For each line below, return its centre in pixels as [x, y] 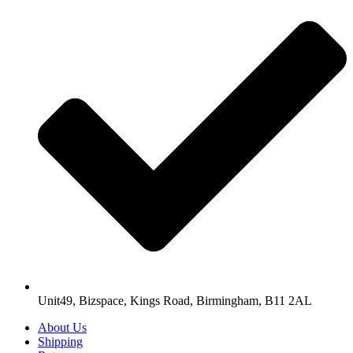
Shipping [60, 342]
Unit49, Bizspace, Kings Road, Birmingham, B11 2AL [175, 301]
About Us [62, 328]
